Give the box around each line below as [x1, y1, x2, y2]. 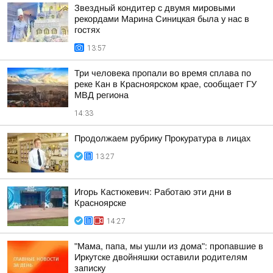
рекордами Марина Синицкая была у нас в [74, 14, 249, 24]
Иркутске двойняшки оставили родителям [74, 252, 247, 262]
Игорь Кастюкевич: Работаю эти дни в [74, 187, 232, 197]
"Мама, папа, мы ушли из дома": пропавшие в [74, 241, 263, 251]
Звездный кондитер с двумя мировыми [74, 3, 235, 13]
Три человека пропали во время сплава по [74, 68, 251, 78]
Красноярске [74, 198, 126, 208]
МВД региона [74, 90, 129, 100]
